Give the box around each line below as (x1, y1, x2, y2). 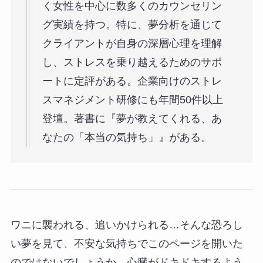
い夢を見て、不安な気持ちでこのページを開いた (10, 238, 243, 250)
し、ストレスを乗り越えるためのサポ (42, 56, 222, 68)
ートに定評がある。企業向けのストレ (42, 75, 222, 87)
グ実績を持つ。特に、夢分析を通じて (42, 18, 222, 31)
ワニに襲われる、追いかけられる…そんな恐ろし (10, 219, 243, 231)
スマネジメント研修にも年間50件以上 (42, 93, 223, 106)
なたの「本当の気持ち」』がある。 (42, 131, 211, 143)
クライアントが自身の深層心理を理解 (42, 37, 222, 49)
